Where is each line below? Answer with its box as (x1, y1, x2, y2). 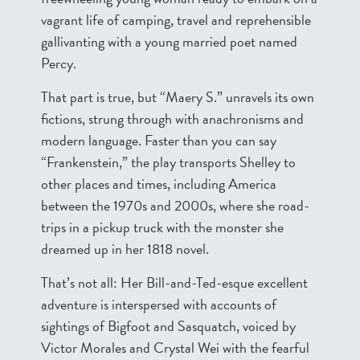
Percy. (41, 52, 76, 74)
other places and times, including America (41, 173, 276, 194)
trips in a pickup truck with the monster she (41, 216, 284, 238)
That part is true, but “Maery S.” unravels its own (41, 86, 314, 108)
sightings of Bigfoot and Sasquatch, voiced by (41, 315, 296, 337)
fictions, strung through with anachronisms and (41, 108, 304, 129)
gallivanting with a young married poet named (41, 31, 297, 52)
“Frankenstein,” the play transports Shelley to (41, 151, 296, 173)
